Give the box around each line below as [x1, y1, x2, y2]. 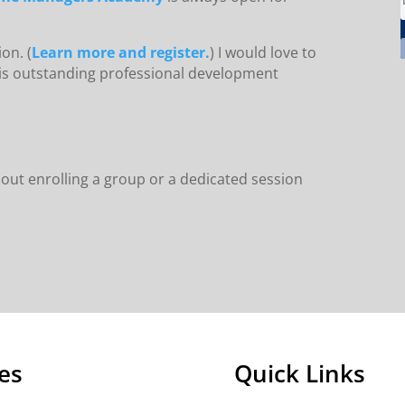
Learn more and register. [32, 42, 211, 62]
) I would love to [210, 42, 317, 62]
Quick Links [233, 357, 365, 390]
